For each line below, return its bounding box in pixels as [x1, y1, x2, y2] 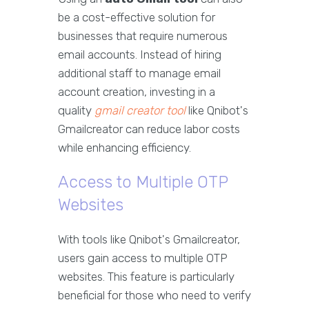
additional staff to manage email [58, 66, 221, 80]
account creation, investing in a [58, 85, 215, 99]
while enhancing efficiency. [58, 141, 191, 154]
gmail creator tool [94, 103, 186, 117]
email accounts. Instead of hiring [58, 48, 221, 61]
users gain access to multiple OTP [58, 251, 228, 265]
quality [58, 103, 94, 117]
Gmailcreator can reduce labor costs [58, 122, 240, 136]
